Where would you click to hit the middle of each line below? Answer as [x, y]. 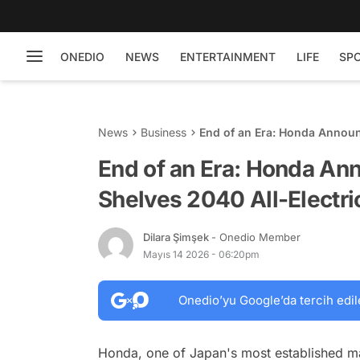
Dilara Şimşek [177, 237]
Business [164, 132]
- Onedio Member [256, 237]
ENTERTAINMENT [228, 56]
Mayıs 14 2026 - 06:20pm [201, 254]
